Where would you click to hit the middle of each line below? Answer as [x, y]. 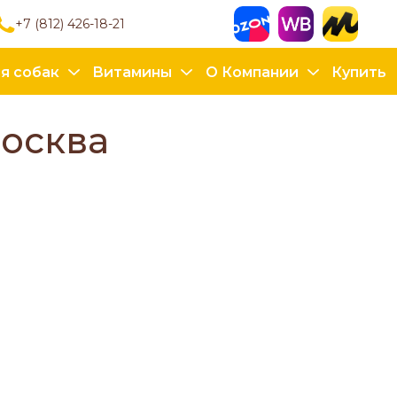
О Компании [252, 72]
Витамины [132, 72]
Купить [358, 72]
